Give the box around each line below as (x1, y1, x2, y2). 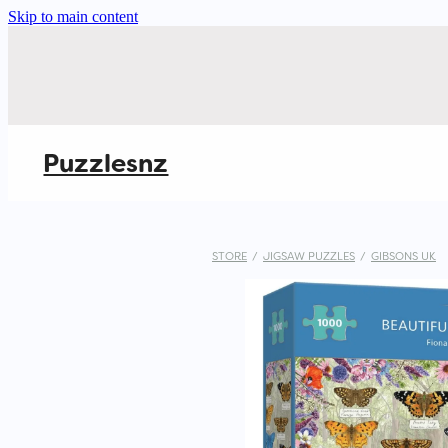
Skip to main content (8, 8, 138, 25)
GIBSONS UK (371, 249, 436, 264)
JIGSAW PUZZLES (263, 249, 355, 264)
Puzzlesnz (43, 146, 169, 180)
